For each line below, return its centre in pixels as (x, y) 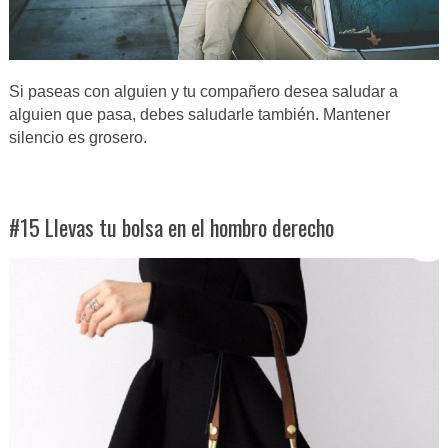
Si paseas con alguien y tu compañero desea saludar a (203, 91)
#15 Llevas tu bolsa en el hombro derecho (171, 226)
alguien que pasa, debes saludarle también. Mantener (199, 114)
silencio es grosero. (77, 137)
